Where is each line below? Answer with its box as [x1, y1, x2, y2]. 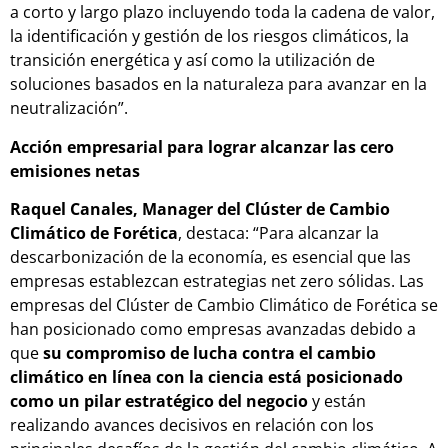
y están [308, 390, 366, 413]
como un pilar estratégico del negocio [10, 390, 308, 413]
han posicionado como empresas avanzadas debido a [10, 318, 416, 341]
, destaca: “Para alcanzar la [178, 222, 379, 245]
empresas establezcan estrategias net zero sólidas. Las [10, 270, 424, 293]
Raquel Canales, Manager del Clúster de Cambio [10, 198, 390, 221]
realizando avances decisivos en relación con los [10, 414, 374, 437]
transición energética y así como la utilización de [10, 49, 375, 72]
